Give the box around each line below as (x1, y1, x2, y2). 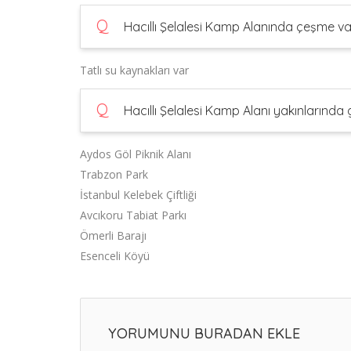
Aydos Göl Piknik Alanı (80, 147, 191, 161)
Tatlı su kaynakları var (80, 63, 189, 78)
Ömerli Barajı (80, 228, 147, 243)
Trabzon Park (80, 167, 148, 182)
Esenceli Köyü (80, 248, 150, 263)
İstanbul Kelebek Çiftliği (80, 187, 197, 202)
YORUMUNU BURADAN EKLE (108, 324, 300, 342)
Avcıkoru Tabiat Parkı (80, 208, 186, 223)
